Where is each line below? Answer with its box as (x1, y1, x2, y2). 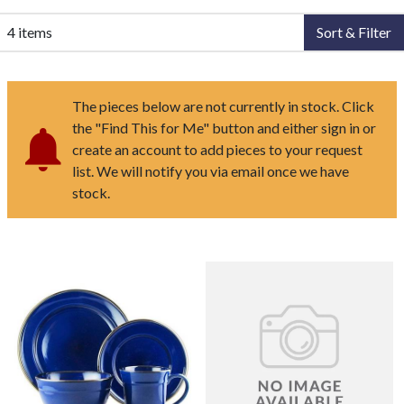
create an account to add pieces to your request (72, 141, 363, 159)
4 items (7, 23, 52, 41)
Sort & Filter (317, 23, 391, 41)
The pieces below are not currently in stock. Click (72, 97, 374, 115)
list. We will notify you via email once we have (72, 162, 349, 180)
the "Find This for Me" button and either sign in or (72, 119, 376, 137)
